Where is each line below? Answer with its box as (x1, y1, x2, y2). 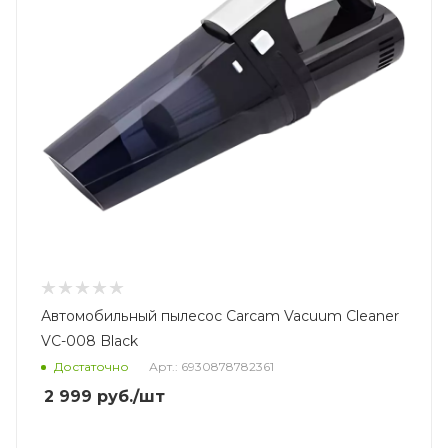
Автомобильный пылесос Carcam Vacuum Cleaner (41, 306, 399, 325)
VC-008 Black (41, 331, 138, 350)
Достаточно (54, 358, 129, 374)
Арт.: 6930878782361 (149, 358, 274, 374)
